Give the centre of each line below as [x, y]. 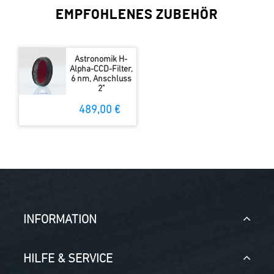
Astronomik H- [101, 60]
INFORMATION [60, 220]
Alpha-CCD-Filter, [101, 70]
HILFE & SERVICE [68, 260]
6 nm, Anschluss [101, 80]
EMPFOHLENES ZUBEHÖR [137, 15]
